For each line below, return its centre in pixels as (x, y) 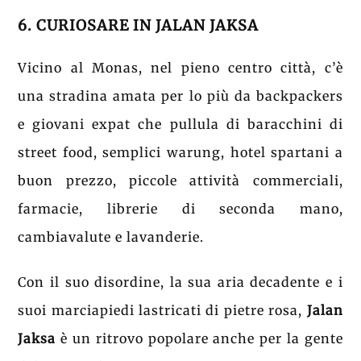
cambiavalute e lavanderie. (111, 237)
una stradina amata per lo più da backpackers (180, 96)
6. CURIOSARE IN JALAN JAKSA (139, 26)
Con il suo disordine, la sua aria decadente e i (180, 282)
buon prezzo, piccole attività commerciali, (180, 181)
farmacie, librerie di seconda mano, (180, 209)
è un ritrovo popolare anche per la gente (199, 339)
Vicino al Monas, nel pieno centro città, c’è (180, 68)
